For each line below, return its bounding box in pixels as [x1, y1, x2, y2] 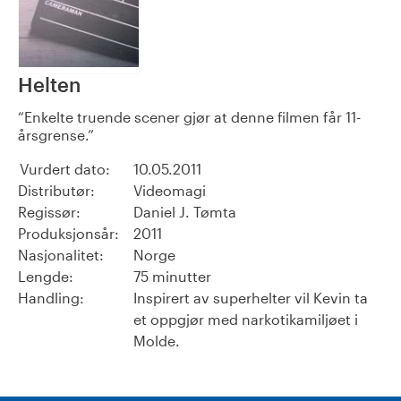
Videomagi [133, 182, 206, 200]
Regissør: [18, 203, 81, 221]
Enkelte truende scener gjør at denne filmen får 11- [24, 108, 361, 126]
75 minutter [133, 268, 211, 286]
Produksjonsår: [18, 225, 119, 243]
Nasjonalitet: [18, 246, 104, 264]
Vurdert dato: [20, 160, 110, 178]
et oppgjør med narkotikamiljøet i [133, 311, 358, 328]
